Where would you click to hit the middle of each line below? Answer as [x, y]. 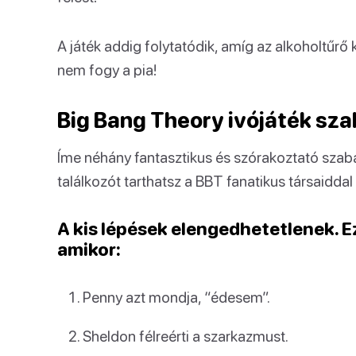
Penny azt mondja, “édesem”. [176, 297]
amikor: [89, 249]
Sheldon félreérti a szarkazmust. [186, 336]
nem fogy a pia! [107, 70]
